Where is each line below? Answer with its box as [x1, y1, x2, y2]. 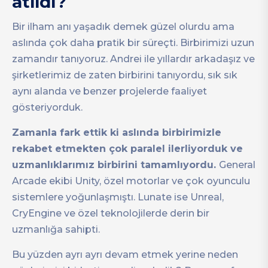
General [219, 159, 255, 171]
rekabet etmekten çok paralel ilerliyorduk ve [12, 143, 243, 155]
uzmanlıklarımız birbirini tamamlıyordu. [12, 159, 219, 171]
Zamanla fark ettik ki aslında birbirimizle [12, 127, 221, 139]
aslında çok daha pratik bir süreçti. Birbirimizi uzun [12, 37, 254, 49]
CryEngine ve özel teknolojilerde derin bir [12, 208, 209, 220]
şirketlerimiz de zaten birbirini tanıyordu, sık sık [12, 69, 237, 81]
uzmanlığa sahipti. [12, 224, 100, 236]
